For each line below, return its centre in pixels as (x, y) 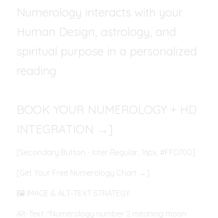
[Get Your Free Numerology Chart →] (83, 173)
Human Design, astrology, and (96, 32)
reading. (37, 71)
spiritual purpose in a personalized (107, 51)
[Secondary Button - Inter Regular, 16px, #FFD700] (106, 152)
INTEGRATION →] (65, 129)
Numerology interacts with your (100, 12)
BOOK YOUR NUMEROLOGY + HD (107, 109)
